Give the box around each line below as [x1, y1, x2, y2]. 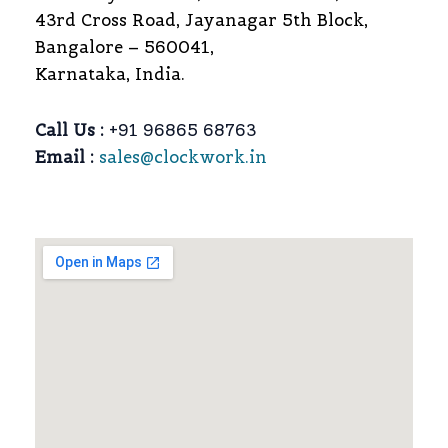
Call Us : [35, 119, 104, 141]
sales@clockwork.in [99, 146, 267, 168]
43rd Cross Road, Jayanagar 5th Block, [35, 10, 368, 32]
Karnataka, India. [35, 64, 185, 86]
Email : [35, 146, 94, 168]
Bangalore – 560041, [35, 37, 214, 59]
